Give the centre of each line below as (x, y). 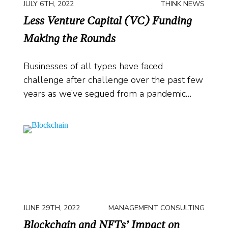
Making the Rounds (69, 39)
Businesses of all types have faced (93, 66)
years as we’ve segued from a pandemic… (107, 94)
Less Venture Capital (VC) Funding (108, 21)
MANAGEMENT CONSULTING (156, 208)
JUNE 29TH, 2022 (52, 208)
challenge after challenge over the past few (113, 80)
